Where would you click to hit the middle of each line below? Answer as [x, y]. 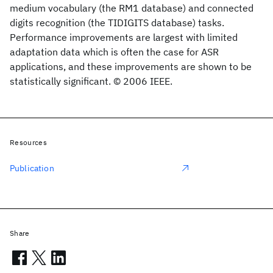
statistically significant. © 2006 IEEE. [91, 81]
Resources [28, 142]
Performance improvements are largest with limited [124, 37]
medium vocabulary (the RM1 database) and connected [132, 8]
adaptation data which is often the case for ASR [114, 52]
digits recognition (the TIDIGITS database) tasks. [117, 23]
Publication [32, 168]
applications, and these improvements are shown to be [131, 66]
